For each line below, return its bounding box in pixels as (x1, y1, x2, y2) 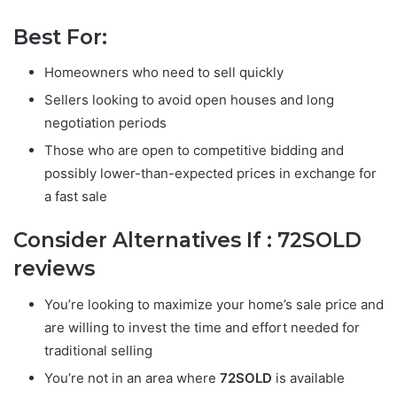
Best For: (13, 24, 107, 50)
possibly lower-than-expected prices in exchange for (44, 165, 377, 183)
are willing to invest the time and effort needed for (44, 318, 360, 336)
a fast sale (44, 188, 107, 206)
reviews (13, 256, 95, 282)
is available (272, 369, 345, 386)
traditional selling (44, 341, 152, 359)
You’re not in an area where (44, 369, 220, 386)
